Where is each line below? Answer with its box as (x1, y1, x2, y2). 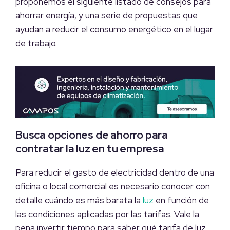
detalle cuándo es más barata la (15, 195, 143, 206)
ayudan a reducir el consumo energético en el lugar (15, 23, 213, 35)
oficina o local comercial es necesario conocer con (15, 181, 210, 193)
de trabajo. (15, 37, 57, 49)
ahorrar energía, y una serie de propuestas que (15, 9, 198, 21)
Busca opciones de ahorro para (15, 128, 168, 142)
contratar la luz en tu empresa (15, 142, 166, 156)
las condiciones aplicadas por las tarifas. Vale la (15, 208, 199, 220)
